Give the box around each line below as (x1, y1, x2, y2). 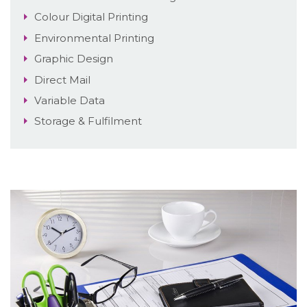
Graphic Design (34, 52, 113, 66)
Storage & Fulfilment (34, 114, 142, 128)
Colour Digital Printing (34, 10, 148, 24)
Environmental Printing (34, 31, 154, 45)
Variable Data (34, 93, 105, 107)
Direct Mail (34, 73, 90, 86)
